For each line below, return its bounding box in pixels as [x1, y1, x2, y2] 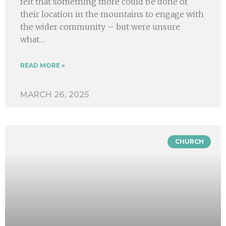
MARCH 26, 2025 [20, 89, 89, 99]
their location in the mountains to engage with [20, 9, 204, 19]
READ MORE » [20, 61, 65, 69]
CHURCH [175, 137, 204, 145]
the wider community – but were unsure [20, 21, 180, 32]
